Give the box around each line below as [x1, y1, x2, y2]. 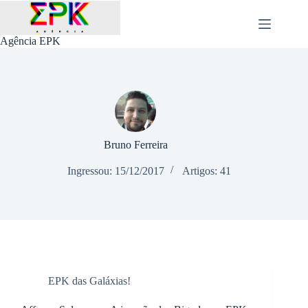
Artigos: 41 [182, 165, 232, 177]
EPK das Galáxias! [48, 275, 131, 287]
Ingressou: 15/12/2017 [67, 165, 165, 177]
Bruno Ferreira [103, 139, 168, 151]
